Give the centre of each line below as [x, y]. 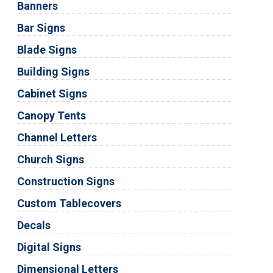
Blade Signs [47, 49]
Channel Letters [57, 137]
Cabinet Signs [52, 93]
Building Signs [53, 71]
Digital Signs [49, 247]
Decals [34, 225]
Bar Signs [41, 27]
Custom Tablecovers [69, 203]
